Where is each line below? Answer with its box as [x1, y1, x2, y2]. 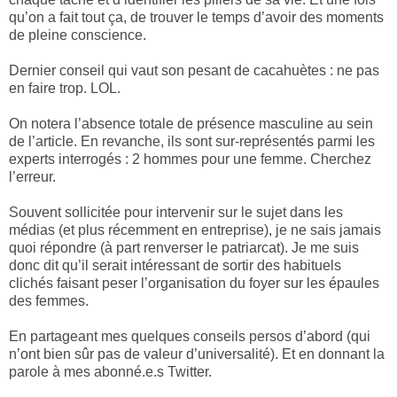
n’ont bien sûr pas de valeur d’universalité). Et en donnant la [9, 346, 385, 362]
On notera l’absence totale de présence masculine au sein [9, 116, 373, 132]
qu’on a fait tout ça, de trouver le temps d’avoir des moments [9, 10, 384, 26]
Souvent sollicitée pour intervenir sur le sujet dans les [9, 205, 343, 221]
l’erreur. [9, 169, 56, 185]
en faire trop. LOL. [9, 81, 121, 97]
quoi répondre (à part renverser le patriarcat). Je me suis [9, 240, 359, 256]
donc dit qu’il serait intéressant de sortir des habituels [9, 258, 341, 274]
